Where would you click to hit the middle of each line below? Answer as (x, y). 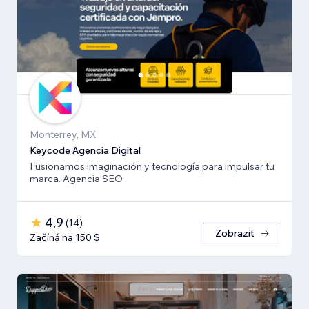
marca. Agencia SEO (76, 179)
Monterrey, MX (63, 135)
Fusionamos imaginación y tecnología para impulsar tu (152, 167)
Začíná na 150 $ (65, 238)
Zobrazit (235, 233)
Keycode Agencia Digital (85, 151)
